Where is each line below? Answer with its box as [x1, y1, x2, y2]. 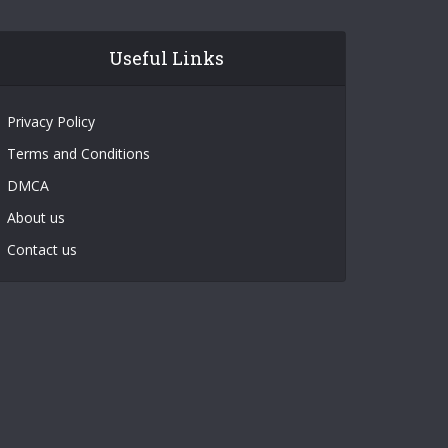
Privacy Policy [7, 112, 96, 131]
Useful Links [108, 46, 224, 70]
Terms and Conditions [7, 144, 155, 163]
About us [7, 208, 66, 227]
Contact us [7, 240, 78, 259]
